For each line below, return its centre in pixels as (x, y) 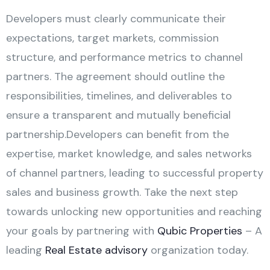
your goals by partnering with (82, 231)
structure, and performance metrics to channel (124, 57)
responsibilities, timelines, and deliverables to (119, 96)
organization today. (198, 250)
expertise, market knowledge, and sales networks (129, 153)
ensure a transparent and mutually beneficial (118, 115)
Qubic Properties (200, 231)
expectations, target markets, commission (112, 38)
